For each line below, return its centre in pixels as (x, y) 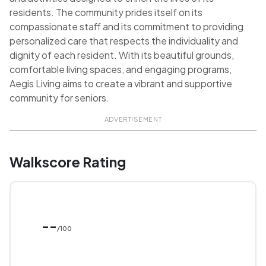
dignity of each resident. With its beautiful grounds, (122, 55)
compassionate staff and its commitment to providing (126, 27)
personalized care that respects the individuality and (124, 41)
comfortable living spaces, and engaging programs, (121, 69)
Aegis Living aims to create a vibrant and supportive (121, 84)
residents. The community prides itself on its (106, 12)
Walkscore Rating (68, 162)
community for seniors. (59, 98)
